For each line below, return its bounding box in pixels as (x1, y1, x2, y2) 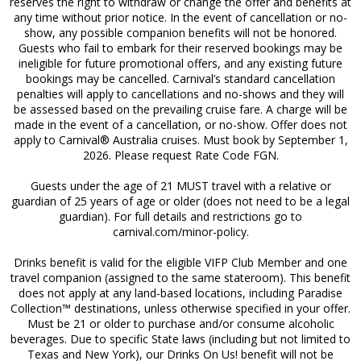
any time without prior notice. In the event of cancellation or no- (14, 9, 347, 25)
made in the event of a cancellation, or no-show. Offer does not (14, 116, 347, 132)
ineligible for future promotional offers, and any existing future (19, 55, 342, 71)
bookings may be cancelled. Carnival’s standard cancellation (26, 70, 335, 86)
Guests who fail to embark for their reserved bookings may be (19, 39, 342, 56)
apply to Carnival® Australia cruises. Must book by (13, 131, 278, 147)
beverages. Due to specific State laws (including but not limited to (10, 330, 351, 346)
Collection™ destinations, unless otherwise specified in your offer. (10, 300, 351, 316)
